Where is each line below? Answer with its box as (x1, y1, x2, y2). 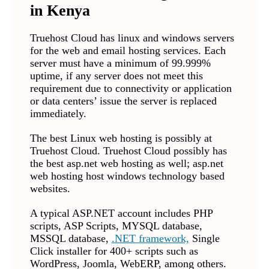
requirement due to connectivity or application (29, 82, 232, 95)
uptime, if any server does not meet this (29, 70, 203, 82)
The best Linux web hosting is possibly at (29, 132, 212, 145)
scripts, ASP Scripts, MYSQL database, (29, 220, 202, 232)
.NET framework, (111, 232, 189, 245)
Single (189, 232, 220, 245)
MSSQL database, (29, 232, 112, 245)
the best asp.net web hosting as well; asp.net (29, 157, 223, 170)
